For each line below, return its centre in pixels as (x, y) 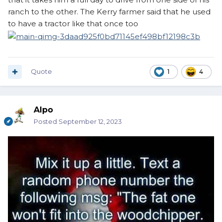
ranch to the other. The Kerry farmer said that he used (109, 12)
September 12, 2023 (90, 122)
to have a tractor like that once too (73, 24)
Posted (46, 122)
